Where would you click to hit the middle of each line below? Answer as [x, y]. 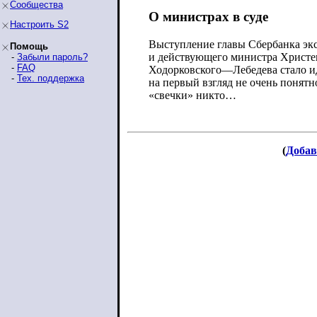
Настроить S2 [39, 24]
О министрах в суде [208, 17]
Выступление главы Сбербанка [226, 44]
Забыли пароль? [52, 57]
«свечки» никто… [192, 95]
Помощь [29, 46]
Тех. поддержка [51, 78]
